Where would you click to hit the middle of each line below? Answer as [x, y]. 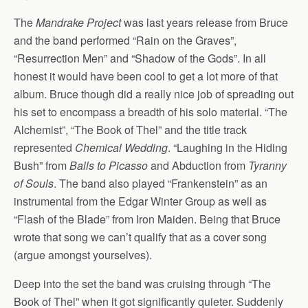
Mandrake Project [78, 22]
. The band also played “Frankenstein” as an [161, 183]
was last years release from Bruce [205, 22]
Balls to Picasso [109, 165]
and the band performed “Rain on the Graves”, [125, 40]
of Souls [34, 183]
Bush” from [42, 165]
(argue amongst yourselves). [83, 255]
